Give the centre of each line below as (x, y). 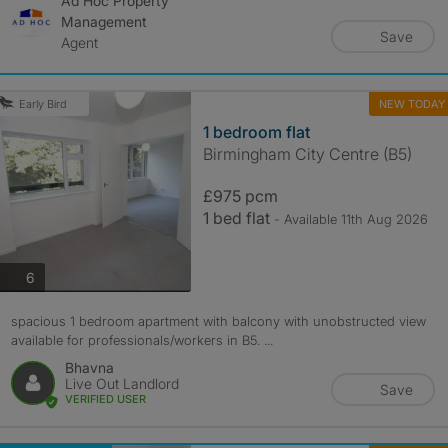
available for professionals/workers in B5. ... (141, 340)
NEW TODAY (411, 103)
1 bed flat (238, 218)
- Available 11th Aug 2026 (350, 219)
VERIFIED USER (105, 399)
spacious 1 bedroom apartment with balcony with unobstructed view (218, 321)
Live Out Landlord (121, 383)
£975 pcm (240, 196)
